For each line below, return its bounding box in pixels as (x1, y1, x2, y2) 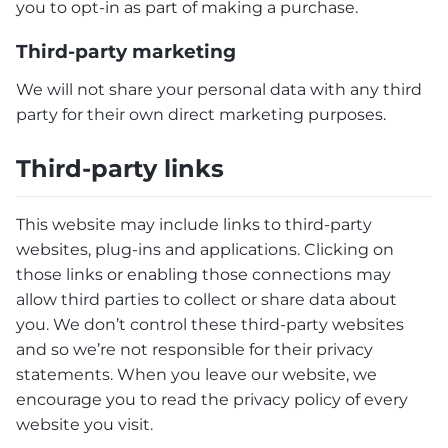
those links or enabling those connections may (16, 264, 391, 284)
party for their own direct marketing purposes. (16, 105, 386, 124)
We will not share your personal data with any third (16, 80, 422, 99)
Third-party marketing (16, 40, 236, 64)
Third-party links (16, 153, 224, 183)
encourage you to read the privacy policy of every (16, 389, 408, 409)
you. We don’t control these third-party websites (16, 314, 404, 334)
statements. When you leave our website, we (16, 364, 377, 384)
